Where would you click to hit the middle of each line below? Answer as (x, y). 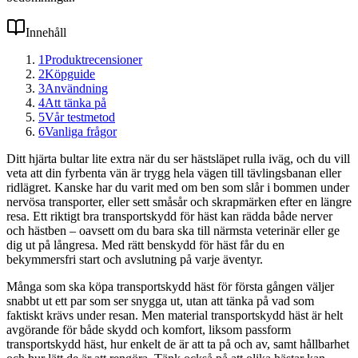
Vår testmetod (80, 117)
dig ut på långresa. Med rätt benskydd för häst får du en (145, 245)
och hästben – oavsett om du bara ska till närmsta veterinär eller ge (173, 230)
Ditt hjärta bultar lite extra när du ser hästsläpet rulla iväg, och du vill (178, 158)
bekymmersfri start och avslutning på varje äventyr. (135, 259)
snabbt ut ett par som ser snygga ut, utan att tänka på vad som (160, 300)
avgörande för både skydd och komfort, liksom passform (149, 329)
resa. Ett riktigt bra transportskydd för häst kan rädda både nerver (169, 216)
